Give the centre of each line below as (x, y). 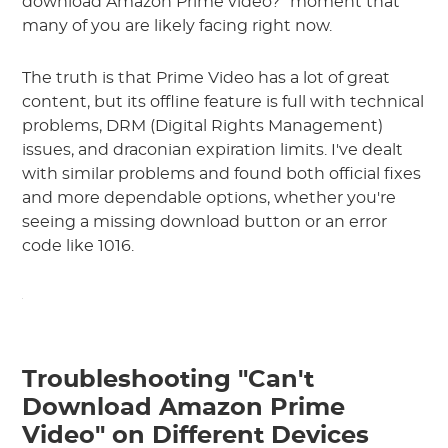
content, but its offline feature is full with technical (223, 102)
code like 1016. (78, 246)
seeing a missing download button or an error (205, 222)
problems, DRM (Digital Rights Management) (203, 126)
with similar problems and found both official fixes (222, 174)
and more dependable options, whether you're (209, 198)
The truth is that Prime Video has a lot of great (206, 78)
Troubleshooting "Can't (168, 380)
